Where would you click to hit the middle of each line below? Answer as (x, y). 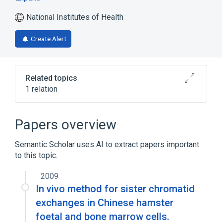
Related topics (51, 78)
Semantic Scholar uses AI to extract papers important (107, 144)
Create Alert (49, 39)
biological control (67, 136)
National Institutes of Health (75, 17)
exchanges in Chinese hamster (105, 203)
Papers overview (66, 125)
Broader (40, 115)
